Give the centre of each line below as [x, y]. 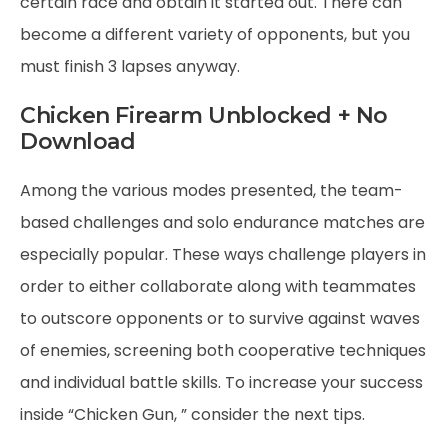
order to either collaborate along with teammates [218, 286]
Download [78, 141]
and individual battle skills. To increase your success [221, 382]
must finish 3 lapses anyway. [130, 66]
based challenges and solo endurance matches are [222, 222]
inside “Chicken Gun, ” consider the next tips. [192, 414]
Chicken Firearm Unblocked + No [204, 115]
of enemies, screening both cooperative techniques [223, 350]
